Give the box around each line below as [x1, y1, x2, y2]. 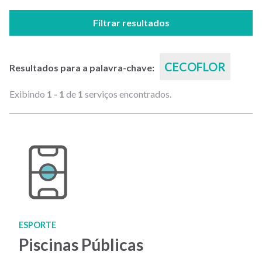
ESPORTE [19, 220, 56, 230]
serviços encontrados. [83, 88, 171, 99]
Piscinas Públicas [19, 235, 143, 254]
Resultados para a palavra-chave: [9, 62, 156, 73]
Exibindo [9, 88, 47, 99]
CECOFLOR [164, 60, 226, 74]
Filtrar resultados [92, 17, 170, 28]
